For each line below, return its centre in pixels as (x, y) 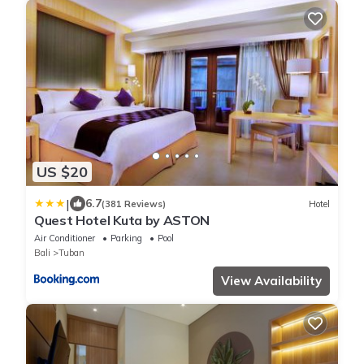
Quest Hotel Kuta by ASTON (122, 221)
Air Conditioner (65, 238)
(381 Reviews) (134, 204)
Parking (126, 238)
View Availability (271, 281)
